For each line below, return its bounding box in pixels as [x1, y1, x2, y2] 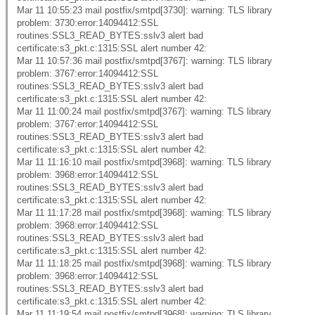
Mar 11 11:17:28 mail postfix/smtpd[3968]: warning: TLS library [17, 207, 271, 219]
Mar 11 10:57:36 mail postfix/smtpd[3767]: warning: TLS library [17, 56, 272, 67]
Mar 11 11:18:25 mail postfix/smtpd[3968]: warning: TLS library [17, 258, 271, 269]
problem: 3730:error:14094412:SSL [17, 18, 158, 29]
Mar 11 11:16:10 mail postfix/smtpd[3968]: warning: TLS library [17, 157, 271, 168]
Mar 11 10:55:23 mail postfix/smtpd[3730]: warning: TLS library [17, 5, 272, 16]
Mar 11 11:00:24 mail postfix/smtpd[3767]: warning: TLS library [17, 106, 271, 117]
